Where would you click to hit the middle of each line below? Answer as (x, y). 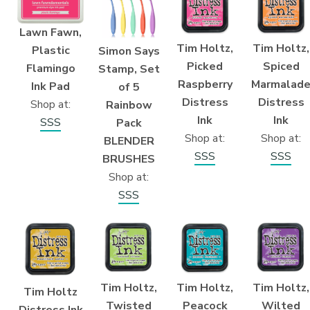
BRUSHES (129, 159)
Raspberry (205, 84)
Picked (205, 66)
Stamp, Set (129, 69)
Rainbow (129, 105)
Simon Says (129, 51)
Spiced (281, 66)
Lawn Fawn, (51, 32)
